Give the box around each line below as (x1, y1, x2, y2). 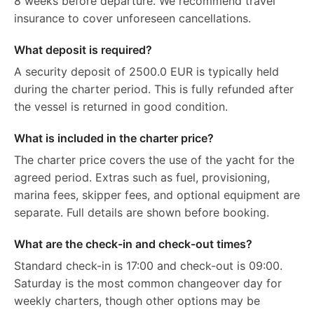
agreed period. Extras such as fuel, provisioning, (14, 170, 270, 184)
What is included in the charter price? (14, 130, 214, 145)
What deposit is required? (14, 42, 152, 57)
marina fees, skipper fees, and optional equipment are (14, 187, 300, 202)
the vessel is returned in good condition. (14, 99, 228, 114)
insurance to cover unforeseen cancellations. (14, 11, 251, 25)
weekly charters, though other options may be (14, 293, 260, 308)
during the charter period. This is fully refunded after (14, 81, 294, 96)
